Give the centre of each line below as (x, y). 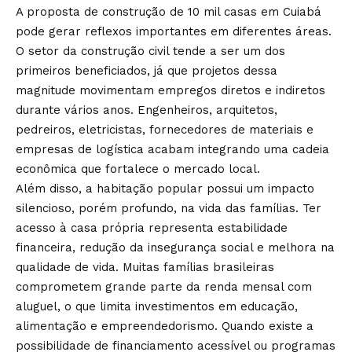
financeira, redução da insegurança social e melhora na (175, 247)
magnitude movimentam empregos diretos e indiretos (170, 90)
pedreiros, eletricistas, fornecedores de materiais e (165, 130)
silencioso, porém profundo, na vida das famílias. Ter (169, 208)
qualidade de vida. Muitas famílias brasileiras (145, 267)
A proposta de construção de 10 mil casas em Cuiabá (169, 12)
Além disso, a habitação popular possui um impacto (165, 189)
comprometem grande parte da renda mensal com (164, 287)
